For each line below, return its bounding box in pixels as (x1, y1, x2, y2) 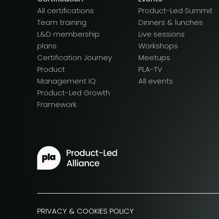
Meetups (138, 52, 170, 63)
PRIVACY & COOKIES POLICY (37, 206, 134, 216)
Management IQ (37, 76, 96, 87)
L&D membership (37, 29, 100, 40)
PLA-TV (138, 64, 162, 75)
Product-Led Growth (37, 88, 110, 98)
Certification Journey (37, 52, 112, 63)
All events (138, 76, 173, 87)
